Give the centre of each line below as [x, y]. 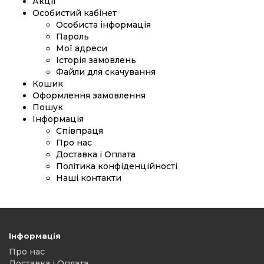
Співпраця [80, 131]
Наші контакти [89, 178]
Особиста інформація [103, 25]
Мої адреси [82, 48]
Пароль [72, 37]
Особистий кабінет [75, 13]
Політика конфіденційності [117, 166]
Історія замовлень [96, 60]
